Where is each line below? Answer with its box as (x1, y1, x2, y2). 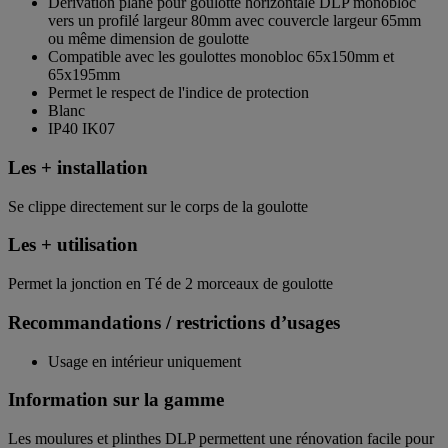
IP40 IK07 (48, 120, 115, 138)
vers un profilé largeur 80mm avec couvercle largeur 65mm (48, 12, 421, 30)
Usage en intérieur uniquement (48, 352, 241, 370)
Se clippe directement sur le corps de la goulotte (8, 197, 308, 215)
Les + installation (8, 156, 148, 178)
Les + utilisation (8, 234, 138, 256)
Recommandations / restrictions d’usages (8, 311, 340, 333)
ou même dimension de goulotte (48, 30, 249, 48)
